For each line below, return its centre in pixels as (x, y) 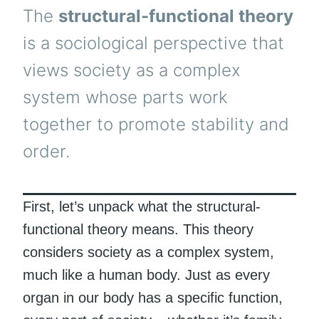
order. (46, 152)
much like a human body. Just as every (146, 274)
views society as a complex (132, 70)
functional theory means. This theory (138, 229)
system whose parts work (125, 98)
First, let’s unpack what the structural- (142, 206)
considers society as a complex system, (148, 252)
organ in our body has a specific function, (153, 297)
